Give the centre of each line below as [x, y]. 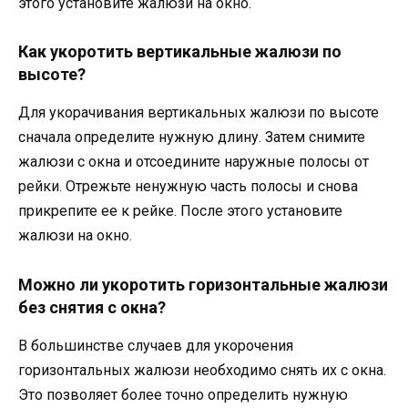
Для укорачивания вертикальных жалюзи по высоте [199, 113]
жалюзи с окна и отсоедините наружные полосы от [194, 162]
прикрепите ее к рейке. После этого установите [180, 211]
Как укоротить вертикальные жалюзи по [180, 52]
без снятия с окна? [92, 307]
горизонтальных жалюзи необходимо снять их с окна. [202, 370]
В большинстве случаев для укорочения [156, 345]
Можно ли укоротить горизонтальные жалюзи [203, 284]
